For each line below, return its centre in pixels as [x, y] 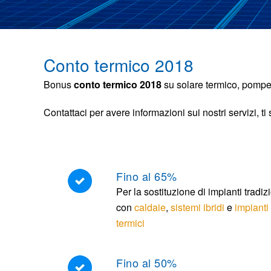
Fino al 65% [147, 176]
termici [130, 223]
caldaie [150, 207]
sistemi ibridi [198, 207]
